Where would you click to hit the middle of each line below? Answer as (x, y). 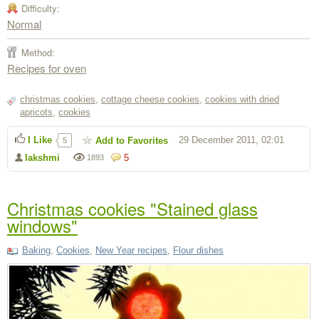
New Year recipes (131, 251)
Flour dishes (198, 251)
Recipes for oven (47, 68)
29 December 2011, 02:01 (231, 140)
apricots (36, 113)
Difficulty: (41, 9)
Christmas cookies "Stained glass (132, 209)
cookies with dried (242, 100)
